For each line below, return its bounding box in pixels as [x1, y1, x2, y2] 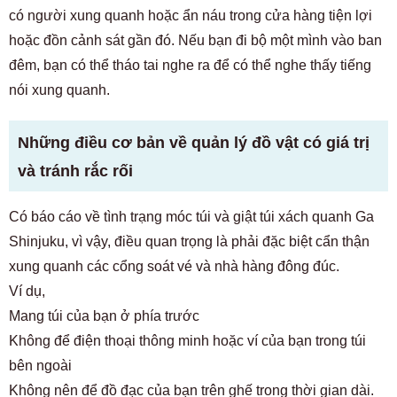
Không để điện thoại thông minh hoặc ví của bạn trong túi [9, 332, 366, 348]
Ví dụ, [9, 283, 45, 299]
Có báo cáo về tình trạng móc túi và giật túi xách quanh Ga [9, 208, 374, 224]
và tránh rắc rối [18, 161, 133, 180]
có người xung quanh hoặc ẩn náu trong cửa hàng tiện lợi [9, 7, 372, 23]
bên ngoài [9, 357, 72, 373]
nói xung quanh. [9, 82, 110, 97]
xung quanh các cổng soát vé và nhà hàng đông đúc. [9, 258, 339, 274]
